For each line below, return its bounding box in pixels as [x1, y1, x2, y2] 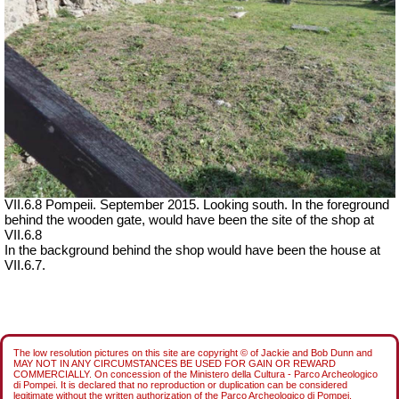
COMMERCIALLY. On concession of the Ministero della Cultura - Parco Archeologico [13, 368, 378, 379]
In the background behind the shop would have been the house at [4, 242, 380, 257]
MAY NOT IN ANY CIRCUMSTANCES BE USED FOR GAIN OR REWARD [13, 357, 336, 369]
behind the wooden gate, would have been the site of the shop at [4, 212, 374, 227]
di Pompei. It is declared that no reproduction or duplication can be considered [13, 379, 347, 390]
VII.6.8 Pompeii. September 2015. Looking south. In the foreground [4, 197, 389, 212]
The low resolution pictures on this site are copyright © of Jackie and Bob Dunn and [13, 346, 372, 358]
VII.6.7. [4, 257, 45, 273]
